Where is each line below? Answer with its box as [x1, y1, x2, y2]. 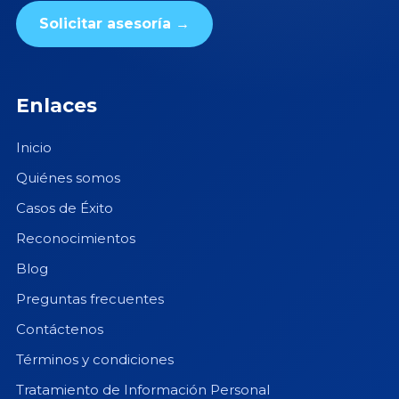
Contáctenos [15, 321, 103, 338]
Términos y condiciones [15, 351, 174, 369]
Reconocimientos [15, 230, 135, 248]
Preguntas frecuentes [15, 290, 164, 308]
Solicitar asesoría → [38, 15, 190, 33]
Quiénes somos [15, 169, 120, 187]
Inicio [15, 139, 52, 157]
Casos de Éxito [15, 199, 113, 217]
